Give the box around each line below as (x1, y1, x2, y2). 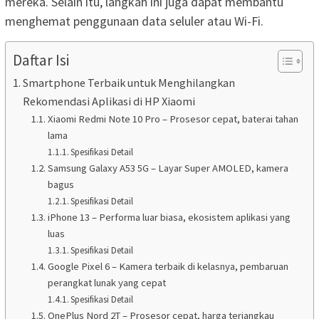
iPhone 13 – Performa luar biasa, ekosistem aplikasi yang (47, 210, 291, 224)
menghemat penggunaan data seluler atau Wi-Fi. (5, 12, 263, 29)
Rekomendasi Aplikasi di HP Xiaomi (23, 93, 196, 108)
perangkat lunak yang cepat (47, 276, 166, 289)
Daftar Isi (13, 50, 69, 70)
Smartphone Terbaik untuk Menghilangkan (23, 75, 236, 90)
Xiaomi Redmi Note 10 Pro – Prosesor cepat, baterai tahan (47, 112, 298, 125)
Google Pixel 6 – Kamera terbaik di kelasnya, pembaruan (47, 259, 288, 273)
